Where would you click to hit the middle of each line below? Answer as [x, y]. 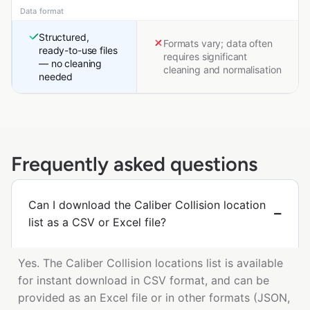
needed [56, 77]
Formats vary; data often [218, 44]
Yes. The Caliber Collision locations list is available [151, 263]
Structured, [64, 37]
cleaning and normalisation [222, 70]
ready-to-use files [78, 51]
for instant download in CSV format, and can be [144, 281]
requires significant [206, 57]
